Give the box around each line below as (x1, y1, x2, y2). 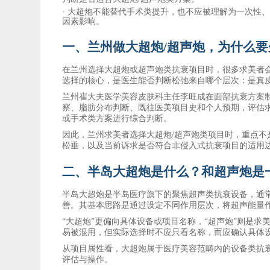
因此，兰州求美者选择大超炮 (62, 130, 172, 139)
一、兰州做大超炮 (62, 39, 164, 54)
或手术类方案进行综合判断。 (62, 113, 172, 123)
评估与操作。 (62, 254, 113, 264)
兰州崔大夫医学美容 (62, 92, 139, 101)
